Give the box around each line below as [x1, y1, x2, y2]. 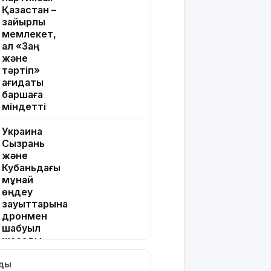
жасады [2, 234, 42, 247]
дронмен [2, 210, 47, 223]
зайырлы [2, 16, 45, 28]
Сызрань [2, 137, 45, 150]
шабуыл [2, 222, 41, 235]
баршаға [2, 88, 43, 101]
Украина [2, 125, 42, 138]
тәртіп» [2, 64, 40, 77]
